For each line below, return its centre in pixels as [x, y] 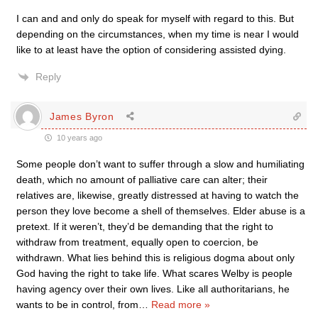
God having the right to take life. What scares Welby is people [154, 273]
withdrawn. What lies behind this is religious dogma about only [155, 258]
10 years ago [78, 138]
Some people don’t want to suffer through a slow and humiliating [160, 164]
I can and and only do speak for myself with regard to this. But [155, 18]
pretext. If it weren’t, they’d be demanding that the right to [145, 226]
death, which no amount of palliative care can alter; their [142, 180]
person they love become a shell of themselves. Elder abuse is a [161, 211]
